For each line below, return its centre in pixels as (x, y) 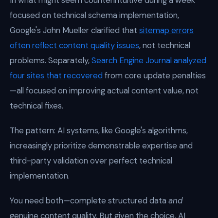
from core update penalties (154, 75)
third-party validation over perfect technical (91, 161)
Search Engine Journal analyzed (149, 60)
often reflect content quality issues (74, 45)
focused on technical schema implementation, (94, 15)
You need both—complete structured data (89, 200)
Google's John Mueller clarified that (74, 30)
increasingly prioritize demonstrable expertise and (101, 145)
